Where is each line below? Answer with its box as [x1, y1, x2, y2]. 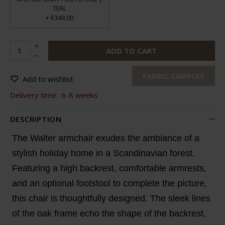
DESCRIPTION [10, 114, 62, 124]
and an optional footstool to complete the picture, [12, 178, 207, 188]
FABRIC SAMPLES [142, 71, 204, 81]
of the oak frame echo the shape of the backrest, [12, 208, 206, 218]
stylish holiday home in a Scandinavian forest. [12, 148, 195, 158]
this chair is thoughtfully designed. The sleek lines [12, 193, 210, 203]
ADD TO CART [106, 46, 157, 56]
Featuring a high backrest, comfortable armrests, [12, 163, 206, 173]
